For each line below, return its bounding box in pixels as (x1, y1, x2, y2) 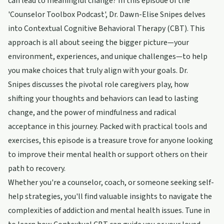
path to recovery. (8, 163, 65, 174)
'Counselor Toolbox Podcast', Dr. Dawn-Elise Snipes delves (8, 9, 205, 20)
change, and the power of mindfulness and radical (8, 107, 176, 118)
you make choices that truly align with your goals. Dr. (8, 65, 188, 76)
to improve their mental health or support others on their (8, 149, 207, 160)
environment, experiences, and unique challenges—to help (8, 51, 207, 62)
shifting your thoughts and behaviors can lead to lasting (8, 93, 198, 104)
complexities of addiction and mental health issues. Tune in (8, 205, 210, 216)
